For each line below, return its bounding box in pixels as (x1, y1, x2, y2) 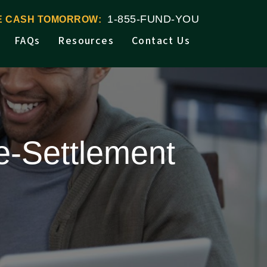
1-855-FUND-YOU (107, 13, 199, 25)
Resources (58, 33, 114, 48)
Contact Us (132, 33, 190, 48)
